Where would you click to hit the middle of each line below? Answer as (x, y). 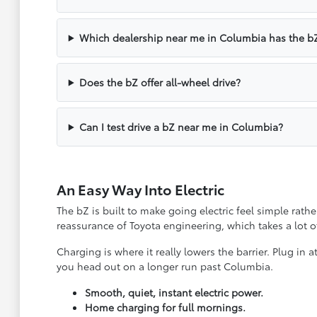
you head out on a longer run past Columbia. (165, 266)
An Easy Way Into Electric (140, 189)
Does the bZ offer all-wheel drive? (160, 82)
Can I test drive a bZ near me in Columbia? (181, 126)
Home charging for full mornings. (165, 307)
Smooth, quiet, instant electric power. (174, 292)
